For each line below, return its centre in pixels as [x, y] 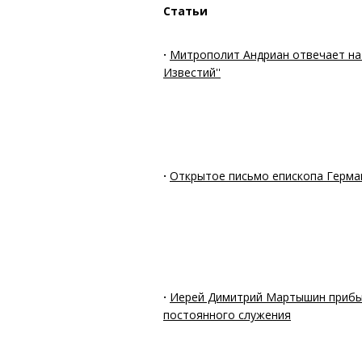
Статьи [185, 11]
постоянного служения [227, 314]
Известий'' [192, 72]
